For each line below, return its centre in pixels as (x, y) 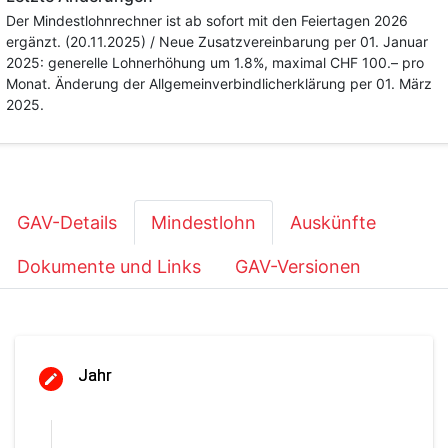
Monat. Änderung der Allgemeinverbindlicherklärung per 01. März (219, 83)
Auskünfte (333, 222)
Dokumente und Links (109, 266)
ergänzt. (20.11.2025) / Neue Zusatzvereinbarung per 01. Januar (217, 41)
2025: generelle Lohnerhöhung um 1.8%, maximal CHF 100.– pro (215, 62)
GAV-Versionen (298, 266)
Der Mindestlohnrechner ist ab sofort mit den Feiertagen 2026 (207, 20)
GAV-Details (67, 222)
